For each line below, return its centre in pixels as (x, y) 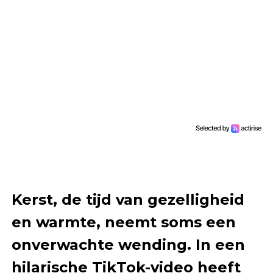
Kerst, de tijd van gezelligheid (128, 199)
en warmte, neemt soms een (123, 222)
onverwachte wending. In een (128, 244)
